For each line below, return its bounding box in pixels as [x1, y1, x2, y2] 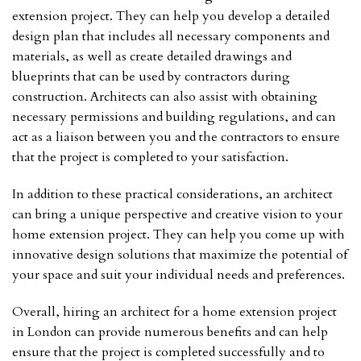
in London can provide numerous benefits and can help [12, 322, 328, 341]
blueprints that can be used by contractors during [12, 68, 290, 86]
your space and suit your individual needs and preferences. [12, 266, 345, 284]
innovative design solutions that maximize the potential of [12, 246, 347, 264]
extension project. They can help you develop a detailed [12, 7, 330, 26]
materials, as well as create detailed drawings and [12, 48, 292, 66]
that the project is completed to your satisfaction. [12, 148, 288, 167]
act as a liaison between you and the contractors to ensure [12, 128, 340, 147]
